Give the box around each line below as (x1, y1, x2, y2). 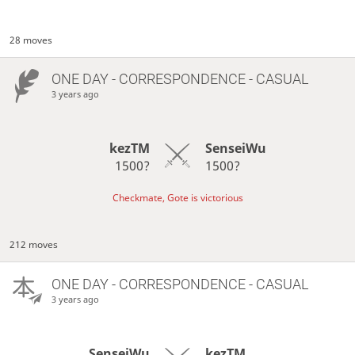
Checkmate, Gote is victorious (112, 190, 243, 204)
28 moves (10, 33, 53, 48)
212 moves (10, 238, 59, 252)
